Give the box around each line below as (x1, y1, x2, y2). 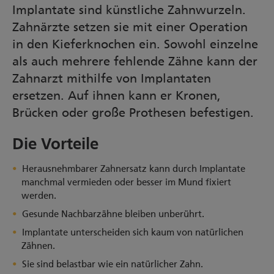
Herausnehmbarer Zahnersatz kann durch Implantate (21, 163, 245, 174)
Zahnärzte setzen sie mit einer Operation (12, 20, 248, 34)
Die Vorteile (12, 137, 98, 153)
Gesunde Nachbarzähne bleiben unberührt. (21, 209, 204, 220)
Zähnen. (21, 240, 55, 251)
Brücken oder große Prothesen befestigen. (12, 105, 257, 120)
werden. (21, 190, 56, 201)
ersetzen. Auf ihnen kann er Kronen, (12, 88, 221, 103)
